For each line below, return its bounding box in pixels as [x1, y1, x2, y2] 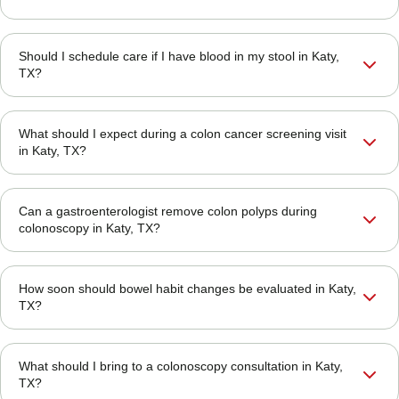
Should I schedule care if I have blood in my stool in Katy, [19, 49, 339, 64]
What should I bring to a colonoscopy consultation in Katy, [19, 359, 343, 374]
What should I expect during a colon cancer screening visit [19, 126, 346, 142]
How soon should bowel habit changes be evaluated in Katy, [19, 281, 356, 297]
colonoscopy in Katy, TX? [19, 221, 160, 236]
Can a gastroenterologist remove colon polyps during [19, 204, 317, 219]
